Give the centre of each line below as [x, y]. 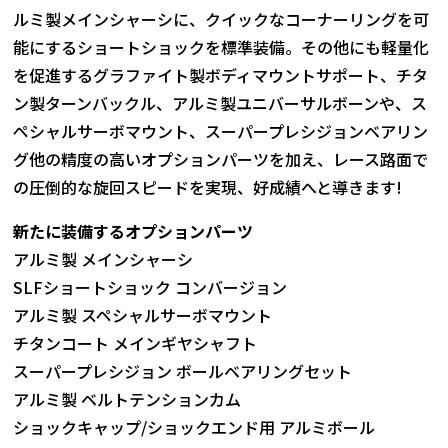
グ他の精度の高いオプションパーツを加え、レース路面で [221, 159]
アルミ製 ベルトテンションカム [127, 399]
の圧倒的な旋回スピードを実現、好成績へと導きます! [208, 187]
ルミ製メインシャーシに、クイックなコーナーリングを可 [221, 19]
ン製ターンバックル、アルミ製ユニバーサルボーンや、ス [220, 103]
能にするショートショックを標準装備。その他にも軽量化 [221, 47]
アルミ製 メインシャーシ [103, 259]
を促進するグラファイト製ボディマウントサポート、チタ [221, 75]
